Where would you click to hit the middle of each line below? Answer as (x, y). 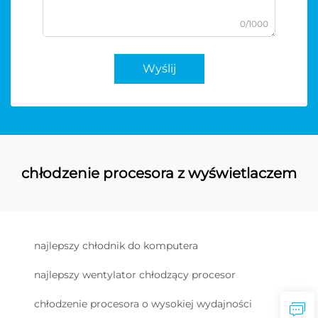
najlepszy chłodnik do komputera (116, 245)
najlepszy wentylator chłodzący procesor (135, 274)
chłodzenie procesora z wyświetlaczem (159, 173)
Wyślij (159, 68)
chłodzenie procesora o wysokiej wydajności (143, 303)
